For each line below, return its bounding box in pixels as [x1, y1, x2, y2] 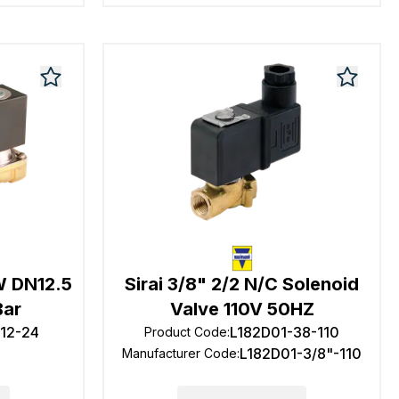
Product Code [144, 324, 228, 339]
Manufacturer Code [122, 346, 238, 361]
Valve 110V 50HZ [169, 298, 314, 320]
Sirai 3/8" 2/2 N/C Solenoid [125, 273, 360, 295]
